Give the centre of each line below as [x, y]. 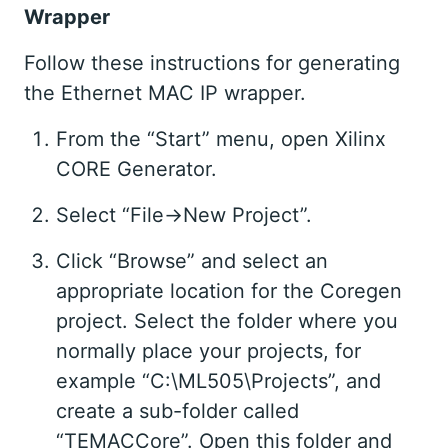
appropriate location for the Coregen [229, 291]
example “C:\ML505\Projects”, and [218, 381]
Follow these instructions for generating [212, 63]
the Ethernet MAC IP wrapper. [165, 93]
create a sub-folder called [177, 411]
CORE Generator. [136, 169]
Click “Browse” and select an [192, 261]
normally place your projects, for [208, 351]
